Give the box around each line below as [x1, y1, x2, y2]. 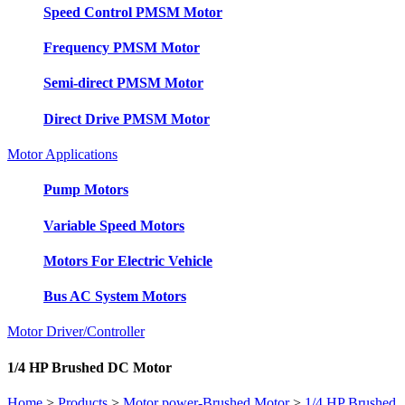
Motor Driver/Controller [7, 324, 145, 340]
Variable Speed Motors [43, 217, 184, 233]
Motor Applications [7, 146, 118, 162]
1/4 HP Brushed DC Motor [7, 359, 172, 375]
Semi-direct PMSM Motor [43, 75, 203, 91]
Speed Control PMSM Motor [43, 4, 222, 20]
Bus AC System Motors [43, 288, 186, 305]
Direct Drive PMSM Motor [43, 110, 210, 127]
